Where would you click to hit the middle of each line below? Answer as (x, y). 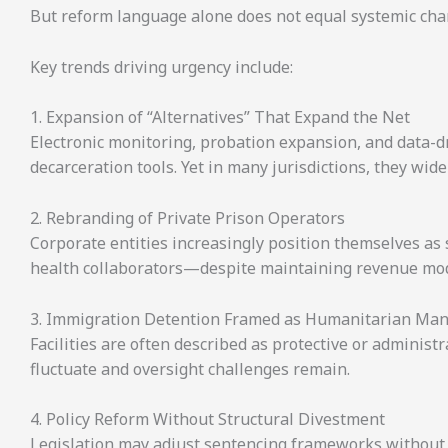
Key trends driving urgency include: (161, 66)
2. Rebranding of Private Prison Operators (187, 217)
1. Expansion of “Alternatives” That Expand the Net (220, 117)
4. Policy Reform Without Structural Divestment (207, 419)
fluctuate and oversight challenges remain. (190, 368)
